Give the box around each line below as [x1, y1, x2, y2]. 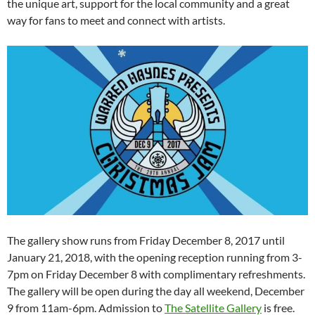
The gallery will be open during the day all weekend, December [7, 284, 304, 298]
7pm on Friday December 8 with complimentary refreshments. [7, 267, 305, 281]
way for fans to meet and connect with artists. [7, 13, 225, 27]
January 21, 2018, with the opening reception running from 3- [7, 250, 302, 264]
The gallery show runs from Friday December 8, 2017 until [7, 233, 285, 247]
